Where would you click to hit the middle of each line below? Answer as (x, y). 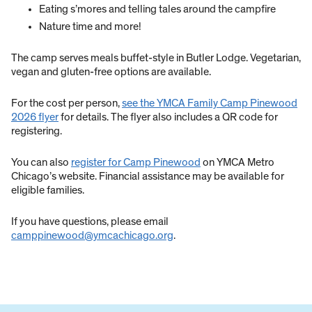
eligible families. (48, 190)
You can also (41, 163)
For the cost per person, (67, 103)
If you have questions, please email (90, 222)
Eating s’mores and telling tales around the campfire (157, 9)
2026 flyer (35, 117)
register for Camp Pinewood (136, 163)
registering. (37, 131)
